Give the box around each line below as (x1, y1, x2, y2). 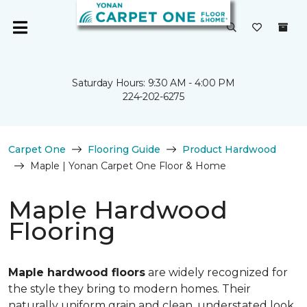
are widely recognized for (145, 266, 288, 279)
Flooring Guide (88, 143, 160, 156)
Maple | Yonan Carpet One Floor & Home (30, 160, 226, 172)
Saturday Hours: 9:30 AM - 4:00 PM (72, 77, 235, 89)
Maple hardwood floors (8, 266, 145, 279)
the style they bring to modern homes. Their (8, 282, 251, 295)
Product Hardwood (182, 143, 276, 156)
